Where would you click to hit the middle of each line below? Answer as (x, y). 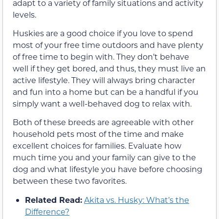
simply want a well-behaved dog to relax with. (102, 103)
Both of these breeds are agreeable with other (103, 122)
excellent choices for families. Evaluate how (97, 146)
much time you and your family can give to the (104, 157)
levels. (24, 14)
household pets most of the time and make (98, 134)
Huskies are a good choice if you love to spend (103, 33)
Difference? (47, 211)
